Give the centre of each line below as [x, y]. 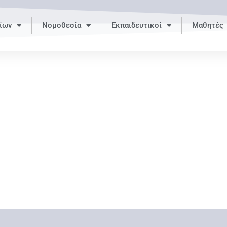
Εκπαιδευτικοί [137, 25]
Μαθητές [208, 25]
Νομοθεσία [62, 25]
